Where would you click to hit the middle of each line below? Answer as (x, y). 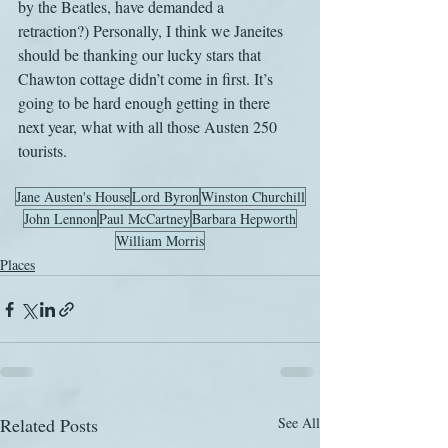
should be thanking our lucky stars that (141, 54)
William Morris (160, 240)
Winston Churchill (252, 196)
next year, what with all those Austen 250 (149, 126)
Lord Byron (165, 196)
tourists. (42, 150)
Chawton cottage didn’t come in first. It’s (147, 78)
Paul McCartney (144, 218)
